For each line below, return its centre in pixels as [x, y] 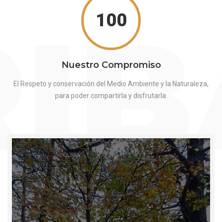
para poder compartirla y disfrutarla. [111, 95]
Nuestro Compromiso [111, 65]
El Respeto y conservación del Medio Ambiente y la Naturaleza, [111, 83]
